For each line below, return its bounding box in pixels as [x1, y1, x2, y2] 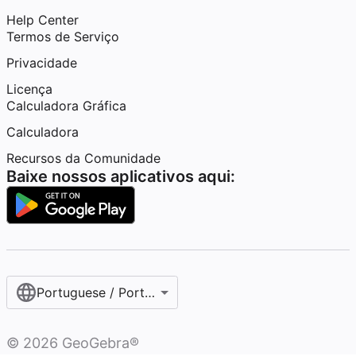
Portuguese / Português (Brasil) [36, 284, 226, 300]
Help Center [6, 12, 79, 28]
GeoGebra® [58, 335, 139, 351]
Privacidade [6, 55, 77, 71]
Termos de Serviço [6, 29, 119, 44]
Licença [6, 81, 52, 97]
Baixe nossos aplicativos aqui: [6, 167, 235, 186]
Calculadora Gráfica [6, 98, 126, 114]
